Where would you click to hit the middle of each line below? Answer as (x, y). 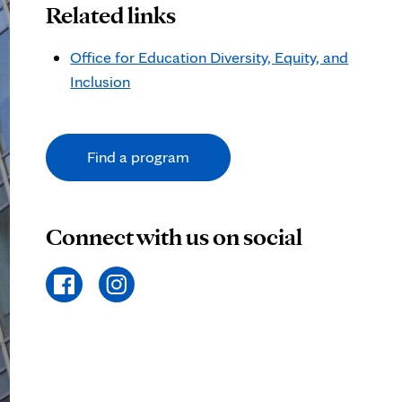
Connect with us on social (175, 236)
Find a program (139, 157)
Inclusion (100, 82)
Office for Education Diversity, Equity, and (210, 57)
